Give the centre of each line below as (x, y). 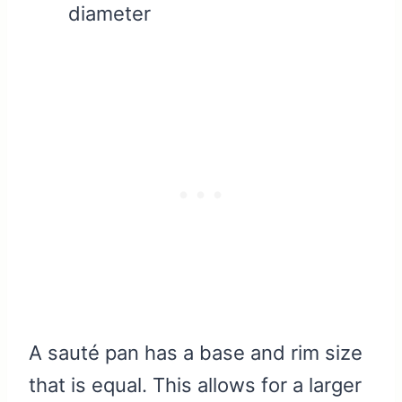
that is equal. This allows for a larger (195, 385)
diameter (109, 14)
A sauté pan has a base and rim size (196, 353)
